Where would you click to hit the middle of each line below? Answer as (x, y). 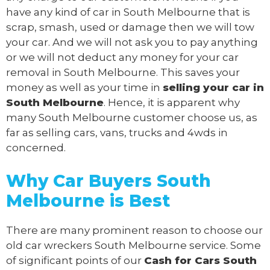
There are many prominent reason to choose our (134, 230)
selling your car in (213, 88)
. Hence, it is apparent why (172, 103)
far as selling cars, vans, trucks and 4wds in (117, 133)
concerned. (36, 148)
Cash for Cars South (200, 260)
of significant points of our (75, 260)
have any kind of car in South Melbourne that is (128, 12)
